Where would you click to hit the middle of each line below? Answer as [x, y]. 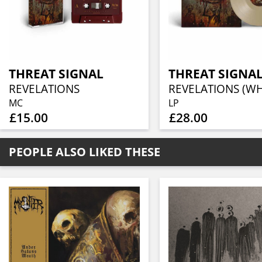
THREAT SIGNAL [56, 73]
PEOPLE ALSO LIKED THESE [85, 151]
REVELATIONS [44, 89]
